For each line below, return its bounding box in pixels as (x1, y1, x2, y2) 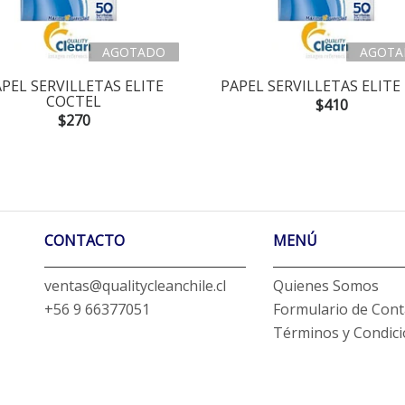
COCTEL (46, 91, 101, 112)
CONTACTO (44, 231, 125, 251)
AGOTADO (102, 43, 165, 61)
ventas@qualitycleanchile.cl (44, 276, 226, 297)
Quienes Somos (273, 276, 380, 297)
